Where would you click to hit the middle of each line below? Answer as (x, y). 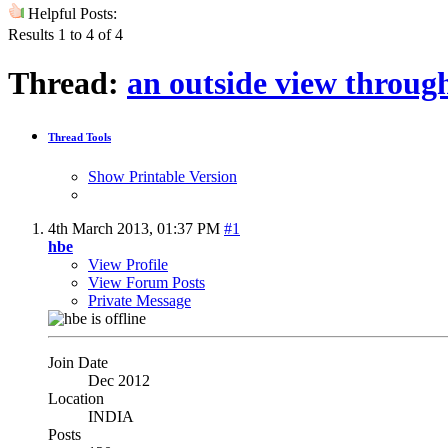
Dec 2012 (119, 380)
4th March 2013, (102, 228)
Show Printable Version (162, 176)
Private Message (139, 300)
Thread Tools (79, 137)
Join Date (78, 362)
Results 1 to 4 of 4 (65, 34)
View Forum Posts (146, 282)
